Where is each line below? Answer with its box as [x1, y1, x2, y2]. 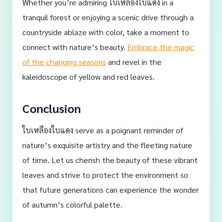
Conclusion [22, 100, 81, 116]
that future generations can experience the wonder [22, 184, 199, 195]
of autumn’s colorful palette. [22, 199, 122, 210]
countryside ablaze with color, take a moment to [22, 27, 189, 37]
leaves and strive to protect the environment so [22, 169, 188, 180]
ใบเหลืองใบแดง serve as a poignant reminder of [22, 125, 183, 135]
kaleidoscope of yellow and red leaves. [22, 71, 155, 82]
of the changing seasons [22, 56, 106, 67]
